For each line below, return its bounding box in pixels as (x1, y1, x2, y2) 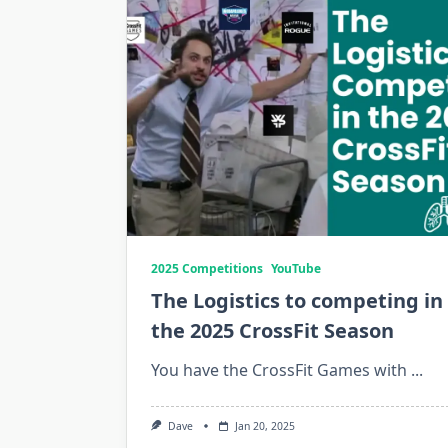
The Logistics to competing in (151, 287, 443, 315)
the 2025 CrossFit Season (151, 317, 394, 345)
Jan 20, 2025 (234, 419, 295, 434)
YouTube (271, 260, 321, 278)
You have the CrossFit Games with (151, 359, 407, 382)
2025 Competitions (151, 260, 263, 278)
